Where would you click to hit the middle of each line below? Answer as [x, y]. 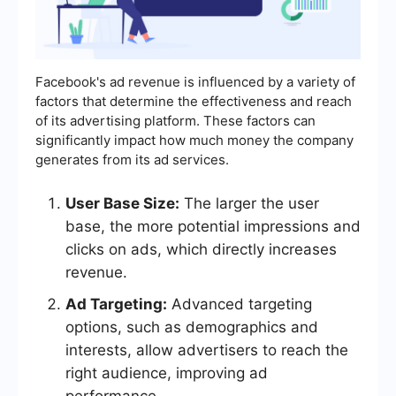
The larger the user [249, 204]
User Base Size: [122, 204]
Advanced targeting [240, 305]
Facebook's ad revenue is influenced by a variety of [195, 82]
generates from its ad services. [132, 160]
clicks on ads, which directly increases [201, 250]
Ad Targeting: [116, 305]
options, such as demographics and [192, 327]
